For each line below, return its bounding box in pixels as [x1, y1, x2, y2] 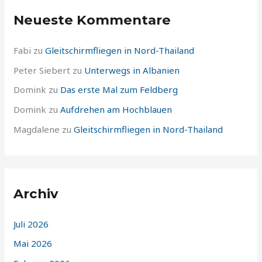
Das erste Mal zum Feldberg [60, 84, 178, 96]
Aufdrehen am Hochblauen [60, 104, 173, 116]
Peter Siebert [13, 64, 71, 76]
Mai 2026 [13, 237, 53, 250]
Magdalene [13, 123, 60, 135]
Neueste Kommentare [13, 12, 171, 29]
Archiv [13, 185, 58, 202]
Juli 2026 [13, 218, 49, 230]
